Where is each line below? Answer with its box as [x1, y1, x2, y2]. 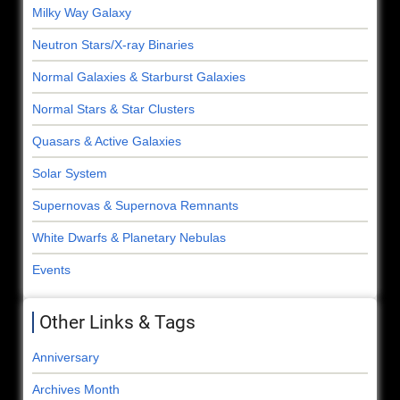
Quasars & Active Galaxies [32, 133, 181, 148]
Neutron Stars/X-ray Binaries [32, 37, 194, 52]
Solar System [32, 165, 107, 180]
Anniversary [32, 349, 99, 364]
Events [32, 262, 71, 277]
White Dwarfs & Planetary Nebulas [32, 229, 226, 245]
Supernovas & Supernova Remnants [32, 197, 238, 212]
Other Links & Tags [39, 311, 196, 333]
